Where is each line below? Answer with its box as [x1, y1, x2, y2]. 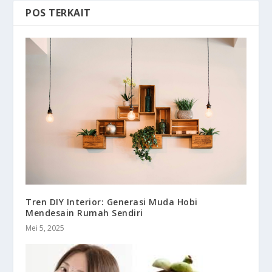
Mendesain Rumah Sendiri [25, 206, 143, 219]
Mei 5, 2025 [25, 222, 65, 233]
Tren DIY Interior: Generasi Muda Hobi [25, 195, 198, 208]
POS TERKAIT [25, 5, 91, 19]
